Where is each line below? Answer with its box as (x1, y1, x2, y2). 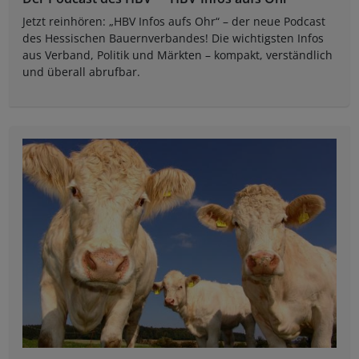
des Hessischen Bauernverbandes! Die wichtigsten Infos (22, 30, 324, 46)
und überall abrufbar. (22, 64, 140, 80)
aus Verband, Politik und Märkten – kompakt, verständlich (22, 47, 333, 63)
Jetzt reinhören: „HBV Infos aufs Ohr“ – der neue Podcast (22, 14, 325, 30)
